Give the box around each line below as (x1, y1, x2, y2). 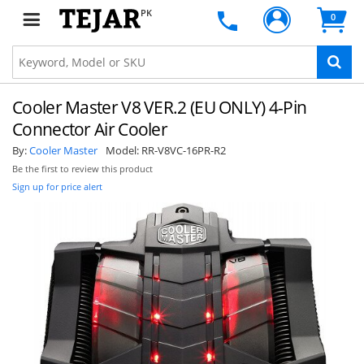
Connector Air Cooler (12, 118, 168, 141)
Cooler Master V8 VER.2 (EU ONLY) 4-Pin (12, 96, 307, 119)
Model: (106, 143, 141, 158)
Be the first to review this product (12, 163, 153, 175)
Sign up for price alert (12, 180, 102, 193)
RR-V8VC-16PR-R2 (141, 143, 226, 158)
